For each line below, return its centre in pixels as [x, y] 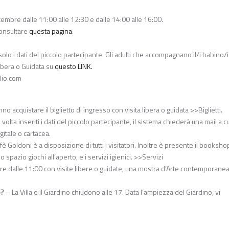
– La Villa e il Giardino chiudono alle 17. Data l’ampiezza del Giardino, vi [112, 192]
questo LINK [73, 66]
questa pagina [51, 31]
